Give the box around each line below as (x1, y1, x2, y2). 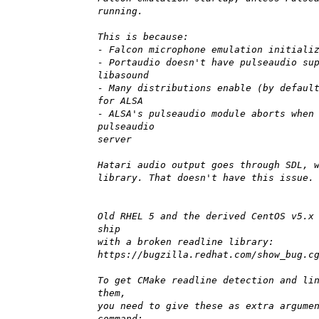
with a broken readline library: (98, 236, 274, 248)
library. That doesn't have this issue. (98, 172, 314, 184)
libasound (98, 70, 149, 81)
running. (98, 6, 143, 17)
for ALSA (98, 95, 143, 107)
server (98, 134, 132, 145)
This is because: (98, 31, 189, 43)
